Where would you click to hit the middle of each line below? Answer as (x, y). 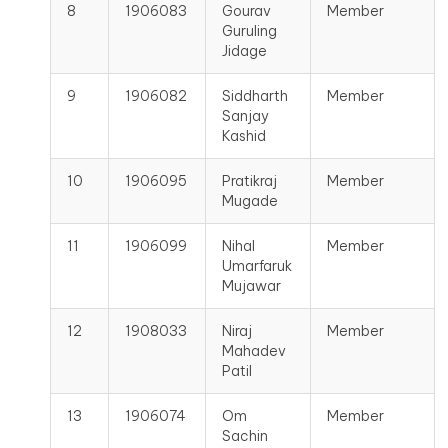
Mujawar (251, 286)
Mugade (250, 201)
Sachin (245, 436)
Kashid (244, 136)
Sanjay (245, 116)
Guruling (249, 31)
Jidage (244, 51)
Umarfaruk (257, 266)
